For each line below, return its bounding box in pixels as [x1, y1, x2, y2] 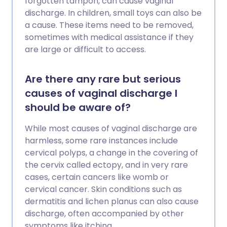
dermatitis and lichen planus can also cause [25, 196, 199, 207]
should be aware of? [25, 100, 131, 115]
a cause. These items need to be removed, [25, 19, 194, 31]
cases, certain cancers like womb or [25, 171, 169, 183]
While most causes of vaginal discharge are [25, 123, 197, 134]
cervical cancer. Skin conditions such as [25, 183, 182, 195]
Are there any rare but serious [25, 72, 181, 86]
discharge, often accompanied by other [25, 208, 184, 219]
